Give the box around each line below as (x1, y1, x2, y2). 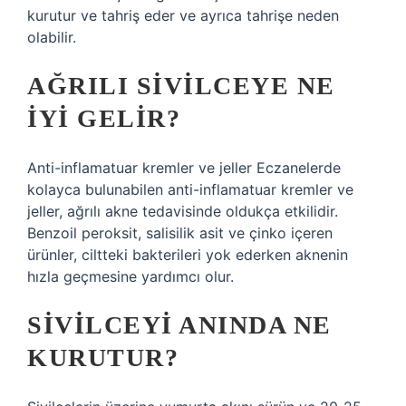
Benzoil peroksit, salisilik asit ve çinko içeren (27, 224, 333, 242)
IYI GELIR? (27, 104, 180, 132)
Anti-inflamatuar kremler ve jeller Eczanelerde (27, 159, 341, 177)
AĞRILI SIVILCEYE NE (27, 72, 335, 100)
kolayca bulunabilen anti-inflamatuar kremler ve (27, 180, 353, 198)
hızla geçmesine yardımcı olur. (27, 267, 234, 285)
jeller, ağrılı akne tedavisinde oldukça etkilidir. (27, 202, 338, 220)
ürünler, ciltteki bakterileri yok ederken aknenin (27, 246, 348, 264)
